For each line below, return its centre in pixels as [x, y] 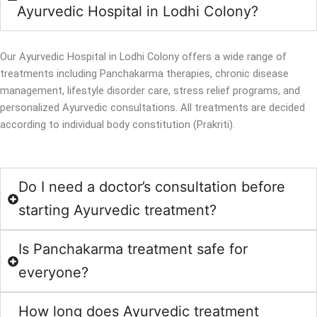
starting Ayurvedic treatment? [117, 211]
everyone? [53, 273]
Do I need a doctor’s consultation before [152, 187]
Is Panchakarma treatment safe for [133, 249]
